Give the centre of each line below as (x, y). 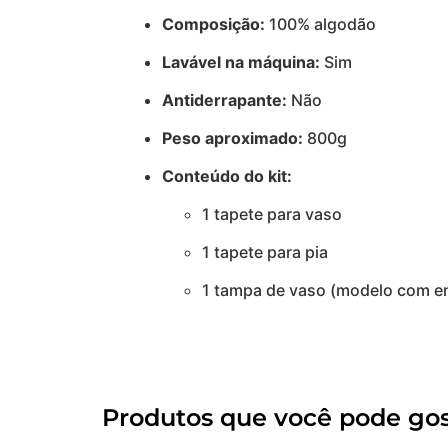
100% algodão (320, 24)
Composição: (213, 24)
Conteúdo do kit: (227, 176)
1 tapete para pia (265, 252)
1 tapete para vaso (272, 214)
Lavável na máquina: (241, 62)
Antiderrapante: (224, 100)
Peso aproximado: (232, 138)
